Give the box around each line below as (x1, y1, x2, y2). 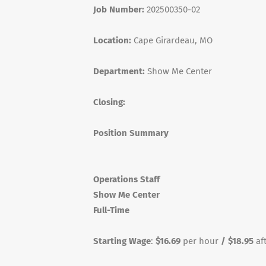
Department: (93, 66, 145, 77)
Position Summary (93, 128, 169, 138)
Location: (93, 35, 131, 46)
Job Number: (93, 4, 144, 15)
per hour (183, 236, 221, 246)
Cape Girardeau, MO (131, 35, 213, 46)
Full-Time (93, 205, 129, 216)
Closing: (93, 97, 125, 107)
